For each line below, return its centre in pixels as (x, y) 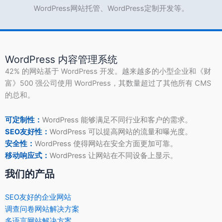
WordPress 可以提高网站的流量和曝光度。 (121, 132)
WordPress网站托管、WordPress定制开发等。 (111, 8)
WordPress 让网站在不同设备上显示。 (113, 155)
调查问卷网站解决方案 (42, 209)
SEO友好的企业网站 (38, 197)
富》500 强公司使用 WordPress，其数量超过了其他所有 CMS (108, 83)
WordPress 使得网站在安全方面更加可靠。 (106, 143)
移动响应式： (27, 155)
